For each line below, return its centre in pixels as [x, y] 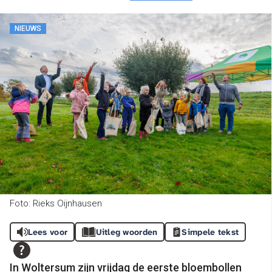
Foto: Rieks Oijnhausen [56, 203]
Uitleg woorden [127, 232]
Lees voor [48, 232]
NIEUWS [28, 28]
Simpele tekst [210, 232]
